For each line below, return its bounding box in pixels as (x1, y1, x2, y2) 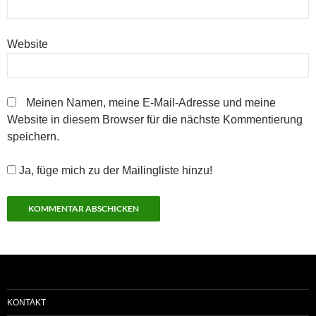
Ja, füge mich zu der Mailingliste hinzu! (16, 164, 212, 177)
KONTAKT (7, 298, 46, 308)
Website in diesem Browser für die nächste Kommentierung (7, 114, 303, 126)
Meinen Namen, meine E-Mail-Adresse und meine (26, 97, 276, 109)
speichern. (7, 130, 59, 143)
